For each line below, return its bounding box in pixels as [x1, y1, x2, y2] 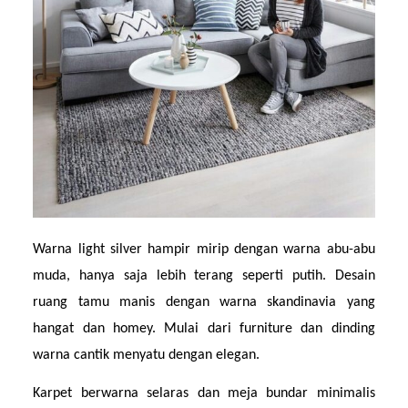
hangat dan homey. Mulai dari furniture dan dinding [33, 321, 375, 336]
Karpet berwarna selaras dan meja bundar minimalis [33, 386, 375, 402]
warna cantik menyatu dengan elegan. [33, 347, 260, 362]
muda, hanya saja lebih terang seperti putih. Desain [33, 268, 375, 283]
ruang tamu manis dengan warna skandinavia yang [33, 294, 375, 310]
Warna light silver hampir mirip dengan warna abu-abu [33, 241, 375, 257]
